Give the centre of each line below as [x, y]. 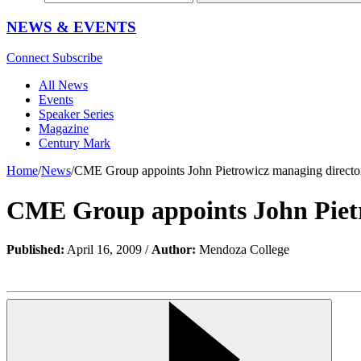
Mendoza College [243, 250]
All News [63, 85]
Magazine [64, 129]
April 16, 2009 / [108, 250]
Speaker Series [76, 114]
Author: [174, 250]
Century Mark [75, 143]
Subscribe [77, 58]
